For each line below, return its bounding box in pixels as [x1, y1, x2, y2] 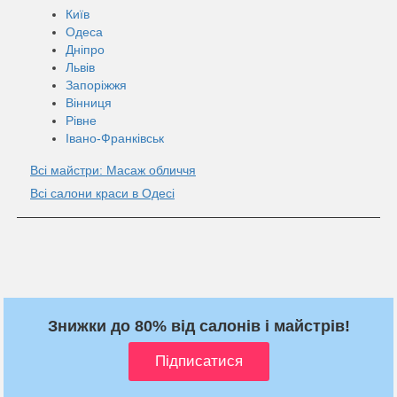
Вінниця [66, 95, 112, 110]
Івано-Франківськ [66, 130, 164, 145]
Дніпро [66, 42, 105, 57]
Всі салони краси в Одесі [30, 185, 175, 200]
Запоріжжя [66, 77, 127, 92]
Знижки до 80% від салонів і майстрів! [47, 316, 350, 335]
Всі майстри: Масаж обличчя [30, 162, 196, 177]
